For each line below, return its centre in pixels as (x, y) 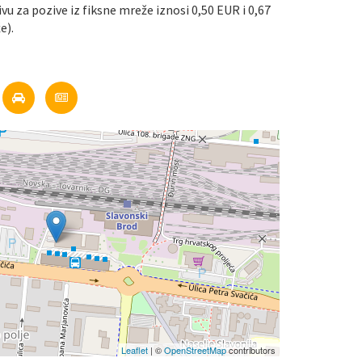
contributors (251, 350)
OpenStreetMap (195, 350)
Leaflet (135, 350)
